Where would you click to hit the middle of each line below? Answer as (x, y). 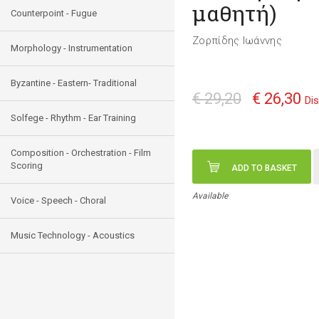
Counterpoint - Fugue (54, 13)
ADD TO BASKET (264, 168)
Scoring (27, 166)
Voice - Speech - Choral (58, 200)
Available (210, 196)
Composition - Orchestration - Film (81, 153)
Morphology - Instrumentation (72, 48)
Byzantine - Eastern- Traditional (74, 83)
